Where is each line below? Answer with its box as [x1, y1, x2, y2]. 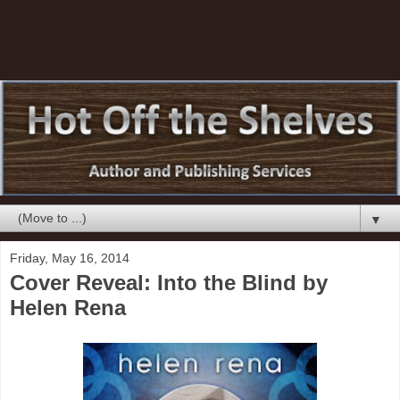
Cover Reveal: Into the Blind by [10, 270, 328, 295]
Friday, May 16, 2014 [10, 250, 129, 265]
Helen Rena [10, 295, 126, 320]
